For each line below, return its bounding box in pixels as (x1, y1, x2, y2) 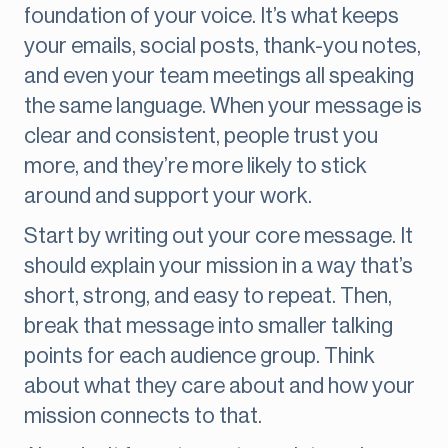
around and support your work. (24, 185, 312, 208)
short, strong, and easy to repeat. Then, (24, 285, 392, 308)
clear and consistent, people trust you (24, 125, 378, 148)
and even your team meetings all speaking (24, 65, 414, 88)
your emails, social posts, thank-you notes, (24, 35, 421, 58)
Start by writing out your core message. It (24, 225, 413, 248)
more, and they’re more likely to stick (24, 155, 367, 178)
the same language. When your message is (24, 95, 422, 118)
